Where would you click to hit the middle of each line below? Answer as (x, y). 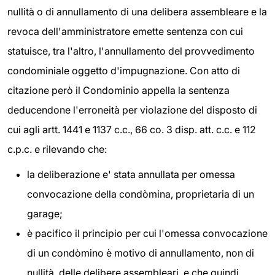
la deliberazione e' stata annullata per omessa (131, 175)
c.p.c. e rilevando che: (57, 149)
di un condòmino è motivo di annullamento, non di (141, 253)
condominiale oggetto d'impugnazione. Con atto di (124, 70)
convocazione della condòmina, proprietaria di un (141, 194)
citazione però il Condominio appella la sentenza (118, 90)
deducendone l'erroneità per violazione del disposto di (132, 110)
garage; (45, 214)
